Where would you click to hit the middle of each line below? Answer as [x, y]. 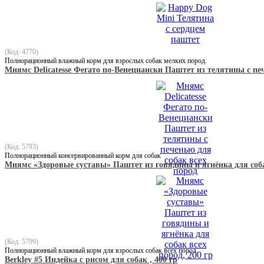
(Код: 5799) [22, 241]
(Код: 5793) [22, 146]
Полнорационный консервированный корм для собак [83, 155]
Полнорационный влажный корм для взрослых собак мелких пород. [106, 60]
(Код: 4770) [22, 52]
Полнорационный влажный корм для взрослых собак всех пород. [101, 250]
